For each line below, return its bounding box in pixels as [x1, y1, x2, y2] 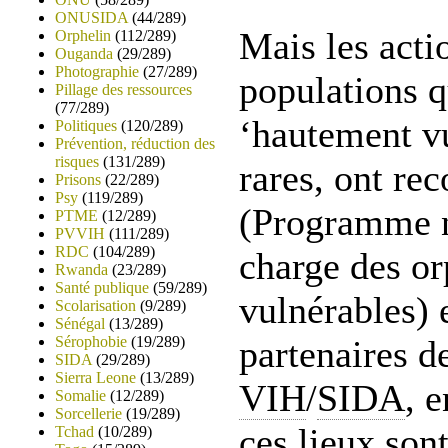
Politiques [55, 117, 117, 134]
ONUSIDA [55, 9, 128, 26]
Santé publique [55, 279, 149, 296]
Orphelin [55, 27, 111, 44]
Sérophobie [55, 333, 127, 350]
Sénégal [55, 315, 105, 332]
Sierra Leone [55, 369, 136, 386]
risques [55, 153, 99, 170]
